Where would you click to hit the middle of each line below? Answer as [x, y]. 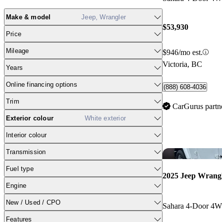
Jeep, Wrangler [104, 17]
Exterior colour [30, 118]
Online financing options [42, 84]
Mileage [18, 51]
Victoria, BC [182, 64]
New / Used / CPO [33, 202]
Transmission [26, 152]
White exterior [105, 118]
